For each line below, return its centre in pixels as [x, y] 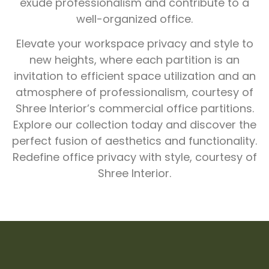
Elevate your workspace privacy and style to [134, 44]
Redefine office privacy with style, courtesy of [134, 157]
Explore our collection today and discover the [134, 125]
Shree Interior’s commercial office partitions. [134, 109]
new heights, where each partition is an [134, 60]
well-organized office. [134, 19]
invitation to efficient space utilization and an [134, 76]
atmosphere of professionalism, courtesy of [134, 92]
